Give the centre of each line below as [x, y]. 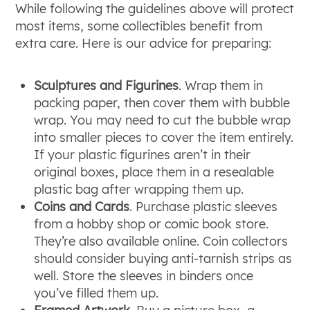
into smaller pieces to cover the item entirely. [164, 138]
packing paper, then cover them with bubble [162, 103]
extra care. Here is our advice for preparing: [144, 44]
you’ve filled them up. [98, 293]
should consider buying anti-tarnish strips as [163, 259]
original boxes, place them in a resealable [154, 172]
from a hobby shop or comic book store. [152, 224]
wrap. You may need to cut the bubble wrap [163, 120]
